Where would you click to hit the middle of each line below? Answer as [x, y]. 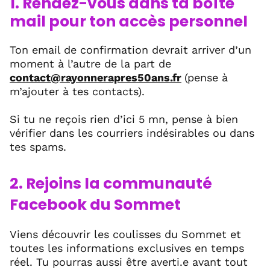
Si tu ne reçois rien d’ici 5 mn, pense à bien [124, 119]
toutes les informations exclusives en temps [127, 248]
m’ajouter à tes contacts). [77, 91]
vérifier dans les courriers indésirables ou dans [132, 133]
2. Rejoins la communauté [111, 183]
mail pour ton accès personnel [129, 21]
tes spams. [38, 146]
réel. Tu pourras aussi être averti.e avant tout [129, 262]
